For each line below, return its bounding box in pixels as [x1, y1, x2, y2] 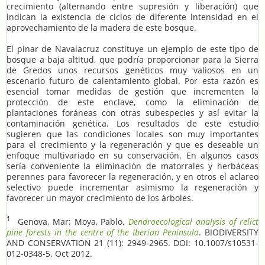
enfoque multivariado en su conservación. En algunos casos [7, 150, 258, 161]
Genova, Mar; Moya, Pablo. [11, 215, 129, 227]
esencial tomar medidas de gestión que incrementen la [7, 86, 258, 98]
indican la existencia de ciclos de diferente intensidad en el [7, 11, 258, 23]
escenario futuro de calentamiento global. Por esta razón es [7, 75, 258, 87]
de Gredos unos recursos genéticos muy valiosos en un [7, 64, 258, 76]
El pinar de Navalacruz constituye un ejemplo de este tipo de [7, 43, 258, 55]
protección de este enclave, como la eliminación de [7, 96, 258, 108]
